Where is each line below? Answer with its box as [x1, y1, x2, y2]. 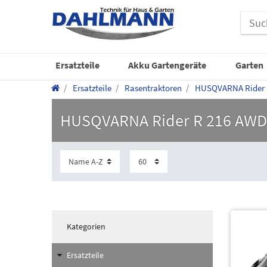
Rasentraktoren [123, 82, 182, 94]
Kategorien [66, 221, 105, 232]
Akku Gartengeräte [128, 58, 207, 71]
